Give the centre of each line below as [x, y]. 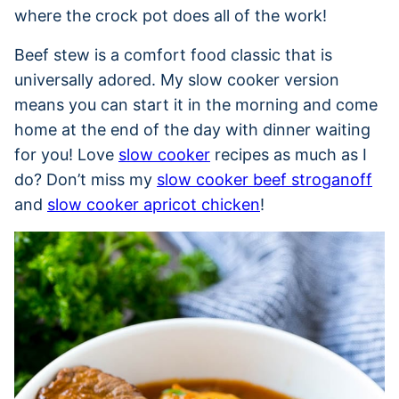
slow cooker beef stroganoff [265, 179]
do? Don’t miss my [85, 179]
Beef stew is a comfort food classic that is [173, 54]
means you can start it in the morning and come [196, 104]
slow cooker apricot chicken [154, 204]
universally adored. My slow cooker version [177, 79]
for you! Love [66, 154]
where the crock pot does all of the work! [171, 15]
